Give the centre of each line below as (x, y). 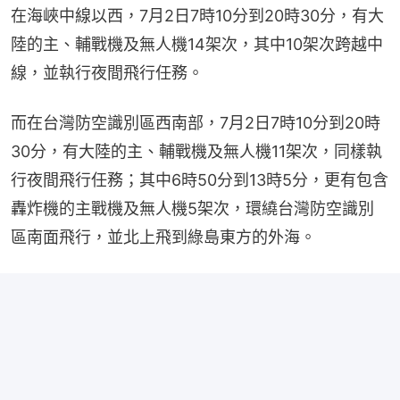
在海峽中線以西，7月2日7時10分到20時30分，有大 (197, 15)
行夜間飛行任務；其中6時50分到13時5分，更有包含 (200, 179)
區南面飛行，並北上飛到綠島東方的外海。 (163, 237)
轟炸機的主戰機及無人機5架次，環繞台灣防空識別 (192, 208)
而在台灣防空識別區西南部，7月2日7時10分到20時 (196, 122)
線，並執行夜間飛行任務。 (107, 72)
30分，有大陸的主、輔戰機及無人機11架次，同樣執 (196, 151)
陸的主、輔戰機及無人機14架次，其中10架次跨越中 (197, 44)
